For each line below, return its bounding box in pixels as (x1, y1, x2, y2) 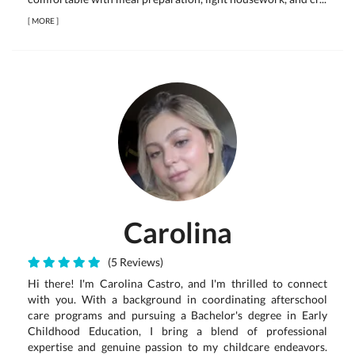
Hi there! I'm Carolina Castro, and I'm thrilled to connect (28, 277, 327, 290)
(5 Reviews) (103, 255, 163, 269)
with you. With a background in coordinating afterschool (28, 292, 327, 306)
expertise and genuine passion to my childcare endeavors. (28, 340, 327, 353)
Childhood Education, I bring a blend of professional (28, 324, 327, 338)
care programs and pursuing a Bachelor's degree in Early (28, 308, 327, 322)
